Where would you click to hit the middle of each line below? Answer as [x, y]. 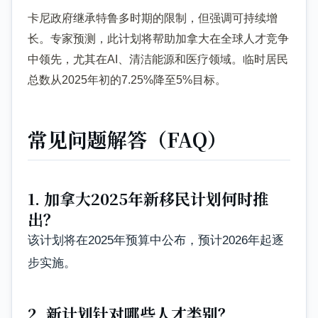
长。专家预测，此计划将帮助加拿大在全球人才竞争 [158, 39]
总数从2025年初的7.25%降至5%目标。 [127, 80]
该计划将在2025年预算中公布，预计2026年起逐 [156, 241]
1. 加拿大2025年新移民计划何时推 [148, 199]
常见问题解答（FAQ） [127, 139]
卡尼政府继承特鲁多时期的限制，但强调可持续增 [153, 18]
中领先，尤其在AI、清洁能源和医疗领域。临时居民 [158, 60]
